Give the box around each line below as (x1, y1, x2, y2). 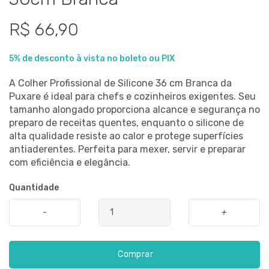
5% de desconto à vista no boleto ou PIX (9, 53, 175, 64)
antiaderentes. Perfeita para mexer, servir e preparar (9, 143, 246, 155)
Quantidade (9, 182, 59, 193)
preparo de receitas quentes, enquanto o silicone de (9, 116, 244, 128)
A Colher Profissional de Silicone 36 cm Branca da (9, 77, 232, 89)
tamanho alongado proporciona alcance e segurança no (9, 103, 260, 115)
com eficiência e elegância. (9, 156, 130, 168)
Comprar (116, 249, 153, 259)
